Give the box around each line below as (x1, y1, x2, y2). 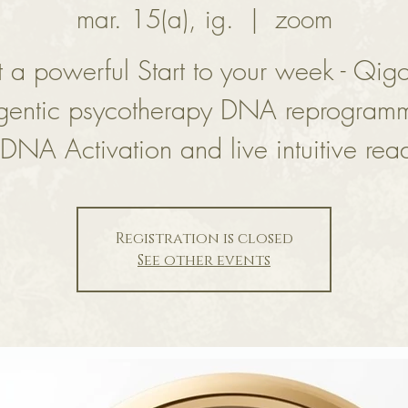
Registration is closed (115, 229, 293, 250)
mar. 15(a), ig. (76, 2, 234, 36)
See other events (138, 250, 270, 271)
